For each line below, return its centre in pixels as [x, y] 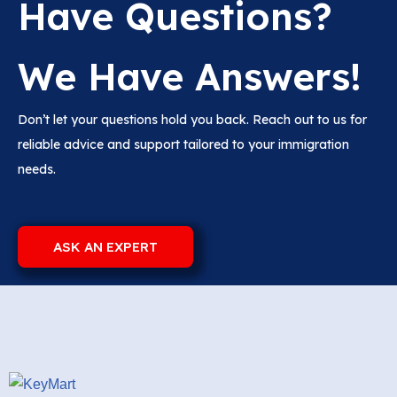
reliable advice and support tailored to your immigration [183, 144]
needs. [37, 169]
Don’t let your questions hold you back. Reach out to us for [192, 119]
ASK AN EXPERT [105, 246]
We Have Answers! [190, 76]
